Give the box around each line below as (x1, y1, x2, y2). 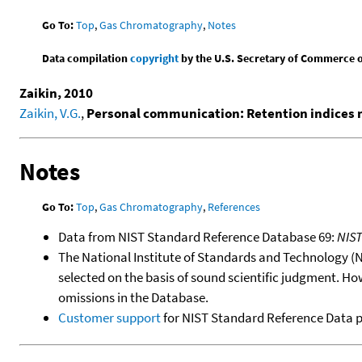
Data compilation (42, 50, 131, 65)
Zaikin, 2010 (19, 83, 93, 102)
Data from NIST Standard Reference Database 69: (58, 227, 337, 246)
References (208, 199, 261, 214)
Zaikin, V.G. (19, 103, 81, 122)
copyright (130, 50, 179, 65)
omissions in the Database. (58, 288, 208, 306)
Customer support (58, 308, 161, 326)
